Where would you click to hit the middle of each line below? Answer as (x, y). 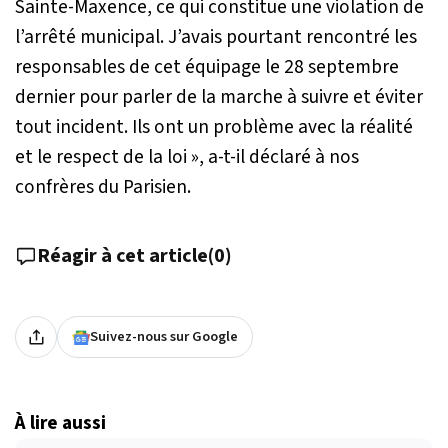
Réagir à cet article (122, 256)
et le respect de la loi (101, 157)
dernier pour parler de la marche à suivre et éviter (219, 97)
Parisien (155, 187)
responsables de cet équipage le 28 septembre (207, 67)
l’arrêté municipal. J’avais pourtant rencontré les (216, 37)
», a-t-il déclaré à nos (273, 157)
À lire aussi (60, 423)
